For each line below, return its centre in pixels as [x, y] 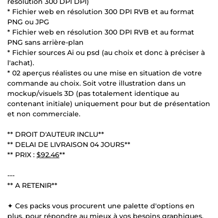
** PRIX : [22, 154]
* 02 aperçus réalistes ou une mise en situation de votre [105, 73]
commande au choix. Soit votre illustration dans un [97, 83]
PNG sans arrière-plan [45, 42]
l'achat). [21, 63]
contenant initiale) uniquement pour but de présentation [109, 103]
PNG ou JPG [28, 22]
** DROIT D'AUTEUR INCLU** [56, 134]
